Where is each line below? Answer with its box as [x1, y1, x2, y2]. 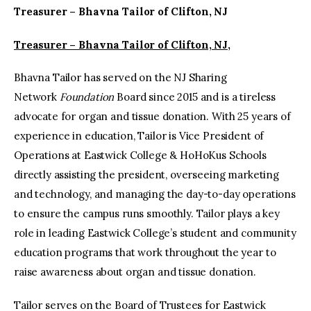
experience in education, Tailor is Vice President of [14, 129, 264, 143]
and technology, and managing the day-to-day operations [14, 187, 296, 201]
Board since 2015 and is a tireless [114, 90, 276, 104]
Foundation [59, 90, 115, 104]
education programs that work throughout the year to [14, 246, 276, 260]
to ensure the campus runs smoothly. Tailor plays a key [14, 207, 280, 221]
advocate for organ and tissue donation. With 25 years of [14, 110, 291, 124]
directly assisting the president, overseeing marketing [14, 168, 279, 182]
